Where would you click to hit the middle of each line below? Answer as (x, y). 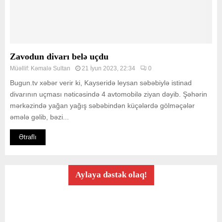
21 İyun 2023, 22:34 (109, 68)
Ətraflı (28, 137)
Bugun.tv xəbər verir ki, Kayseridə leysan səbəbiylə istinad (101, 83)
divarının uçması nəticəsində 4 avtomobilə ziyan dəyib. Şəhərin (109, 94)
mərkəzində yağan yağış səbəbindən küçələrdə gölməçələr (102, 106)
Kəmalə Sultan (51, 68)
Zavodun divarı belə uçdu (59, 56)
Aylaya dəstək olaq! (111, 175)
